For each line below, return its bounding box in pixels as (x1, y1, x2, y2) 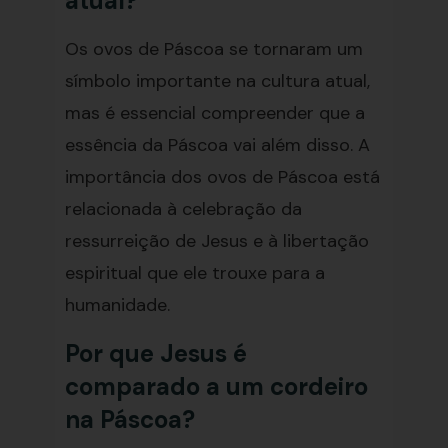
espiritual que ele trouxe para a (64, 261, 325, 285)
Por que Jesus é (64, 338, 247, 369)
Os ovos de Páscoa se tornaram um (64, 37, 363, 61)
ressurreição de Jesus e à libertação (64, 229, 369, 253)
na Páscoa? (64, 404, 195, 435)
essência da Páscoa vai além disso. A (64, 133, 370, 157)
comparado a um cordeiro (64, 371, 368, 402)
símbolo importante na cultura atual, (64, 69, 370, 93)
